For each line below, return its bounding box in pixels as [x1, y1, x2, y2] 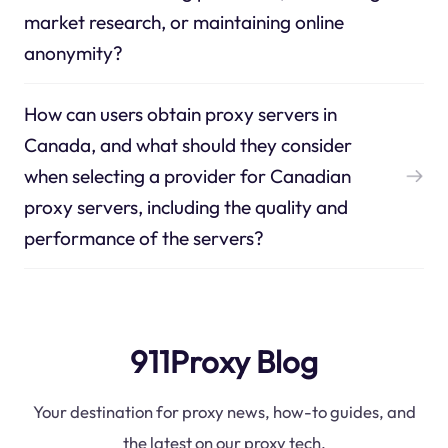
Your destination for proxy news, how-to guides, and [32, 401, 416, 423]
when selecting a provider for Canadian [23, 163, 351, 188]
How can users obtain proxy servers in [23, 101, 337, 126]
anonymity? [23, 40, 123, 65]
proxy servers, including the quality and [23, 194, 348, 219]
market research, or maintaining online [23, 9, 344, 34]
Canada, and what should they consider [23, 132, 352, 157]
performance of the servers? [23, 225, 264, 250]
